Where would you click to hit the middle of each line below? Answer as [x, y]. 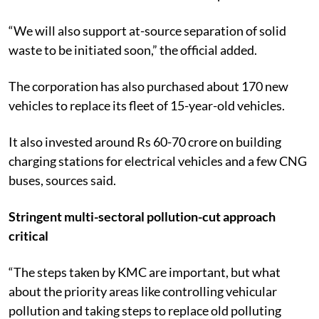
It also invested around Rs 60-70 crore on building [145, 141]
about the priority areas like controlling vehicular [143, 291]
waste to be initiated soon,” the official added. [133, 49]
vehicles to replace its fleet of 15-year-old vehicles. [147, 105]
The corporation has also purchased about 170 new [148, 86]
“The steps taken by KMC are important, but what [145, 272]
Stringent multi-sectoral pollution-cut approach [142, 216]
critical [28, 235]
